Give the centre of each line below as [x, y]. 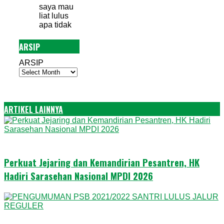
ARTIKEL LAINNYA [33, 109]
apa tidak [55, 25]
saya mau [56, 7]
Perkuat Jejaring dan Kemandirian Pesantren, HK [102, 162]
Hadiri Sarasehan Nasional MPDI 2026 [78, 175]
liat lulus [54, 16]
